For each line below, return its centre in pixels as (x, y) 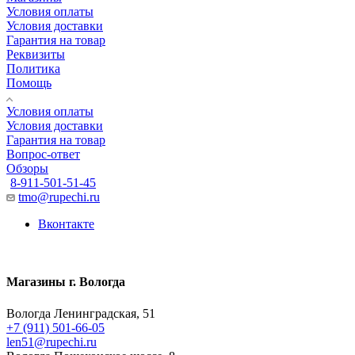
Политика (33, 69)
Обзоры (27, 169)
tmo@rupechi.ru (59, 197)
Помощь (29, 83)
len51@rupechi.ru (52, 342)
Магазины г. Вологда (66, 282)
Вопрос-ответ (43, 155)
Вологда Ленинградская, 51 (81, 313)
